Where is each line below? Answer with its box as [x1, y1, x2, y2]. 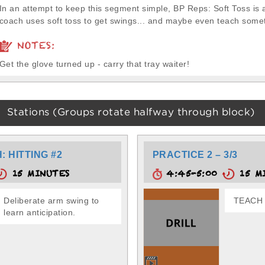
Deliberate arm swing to [4, 195, 99, 205]
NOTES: [12, 39, 54, 57]
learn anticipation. [4, 207, 76, 217]
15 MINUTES [8, 167, 70, 184]
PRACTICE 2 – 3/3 [152, 150, 238, 160]
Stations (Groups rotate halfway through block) [7, 108, 255, 117]
